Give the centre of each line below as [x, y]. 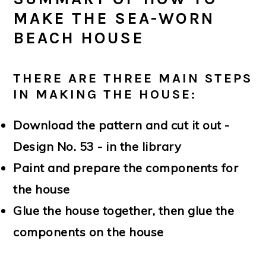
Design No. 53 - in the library [97, 146]
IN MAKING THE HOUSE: [105, 94]
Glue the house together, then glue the [124, 210]
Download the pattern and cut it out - [121, 125]
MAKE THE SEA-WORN [114, 18]
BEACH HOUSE [79, 38]
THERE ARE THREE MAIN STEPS [133, 78]
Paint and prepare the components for [126, 167]
